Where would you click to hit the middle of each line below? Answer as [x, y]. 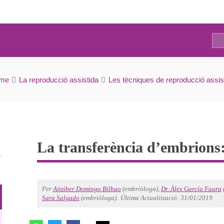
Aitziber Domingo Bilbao [87, 189]
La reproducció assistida [58, 80]
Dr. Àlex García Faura [191, 189]
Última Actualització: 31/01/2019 [166, 198]
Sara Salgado [61, 198]
